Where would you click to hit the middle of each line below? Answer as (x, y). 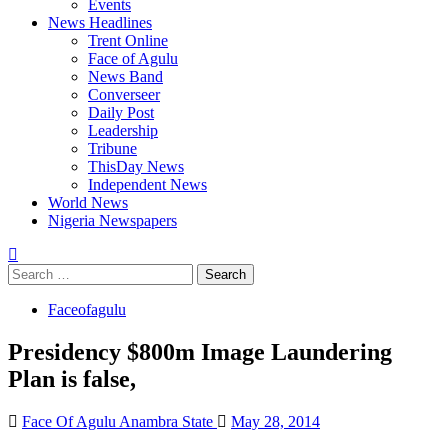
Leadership (123, 130)
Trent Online (128, 40)
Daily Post (121, 112)
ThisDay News (136, 166)
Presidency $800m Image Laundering (200, 351)
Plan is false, (72, 378)
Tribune (112, 148)
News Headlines (100, 22)
